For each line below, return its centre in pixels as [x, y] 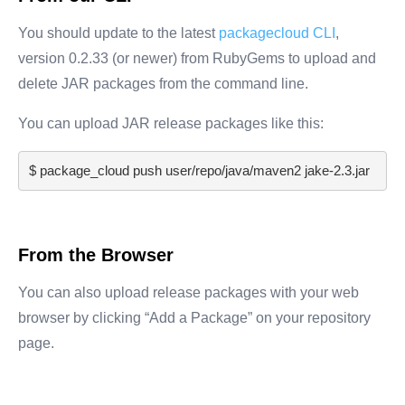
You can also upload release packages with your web [188, 292]
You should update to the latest [117, 33]
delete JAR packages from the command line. [163, 83]
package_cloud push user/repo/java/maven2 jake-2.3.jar [204, 171]
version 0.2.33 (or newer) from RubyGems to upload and [197, 58]
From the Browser [96, 254]
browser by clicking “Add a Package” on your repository [194, 317]
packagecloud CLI [277, 33]
